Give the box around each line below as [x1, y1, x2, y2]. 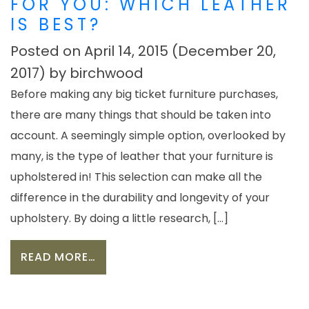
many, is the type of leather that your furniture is [10, 148, 273, 165]
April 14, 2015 [84, 41, 168, 61]
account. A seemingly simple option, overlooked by [10, 128, 286, 144]
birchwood [70, 63, 143, 83]
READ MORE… [21, 249, 96, 266]
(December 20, [168, 41, 276, 61]
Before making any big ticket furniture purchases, [10, 86, 278, 103]
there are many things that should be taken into [10, 107, 271, 123]
